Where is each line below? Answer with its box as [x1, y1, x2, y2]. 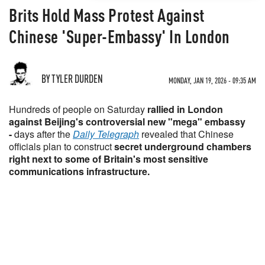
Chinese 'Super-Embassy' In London [9, 25, 230, 47]
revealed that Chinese [139, 127, 234, 141]
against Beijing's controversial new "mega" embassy [9, 115, 245, 128]
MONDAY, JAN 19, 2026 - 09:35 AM [169, 75, 256, 85]
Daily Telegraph [73, 127, 139, 141]
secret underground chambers [114, 140, 251, 153]
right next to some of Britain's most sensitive [9, 152, 208, 166]
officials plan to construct [9, 140, 114, 153]
